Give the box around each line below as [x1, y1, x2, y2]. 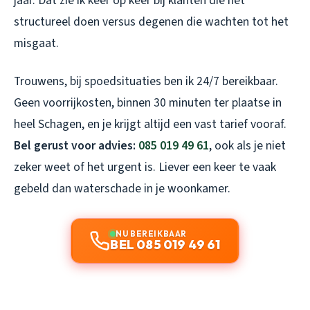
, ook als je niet [209, 136, 286, 154]
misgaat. [14, 34, 59, 52]
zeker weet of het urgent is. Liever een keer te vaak [14, 158, 276, 176]
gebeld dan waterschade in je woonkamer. [14, 179, 230, 197]
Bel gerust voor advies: [14, 136, 138, 154]
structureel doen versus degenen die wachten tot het [14, 12, 289, 30]
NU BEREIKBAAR [116, 228, 187, 239]
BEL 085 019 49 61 [110, 236, 221, 253]
